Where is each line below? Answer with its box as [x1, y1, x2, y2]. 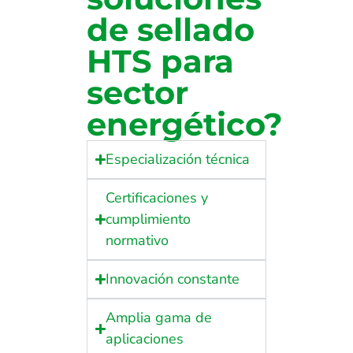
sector [87, 73, 188, 113]
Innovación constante [106, 269, 240, 289]
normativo [106, 231, 169, 251]
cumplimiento [106, 210, 191, 229]
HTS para [87, 42, 234, 81]
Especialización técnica [106, 150, 251, 169]
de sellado [87, 10, 255, 50]
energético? [87, 105, 283, 144]
